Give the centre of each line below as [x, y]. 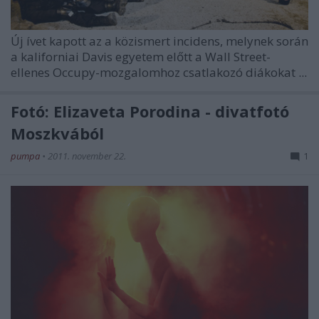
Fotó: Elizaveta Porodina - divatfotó [150, 111]
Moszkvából [57, 134]
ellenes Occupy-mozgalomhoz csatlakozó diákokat [155, 73]
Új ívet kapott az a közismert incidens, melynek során [159, 41]
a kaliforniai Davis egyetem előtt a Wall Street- [141, 57]
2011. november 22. [87, 156]
